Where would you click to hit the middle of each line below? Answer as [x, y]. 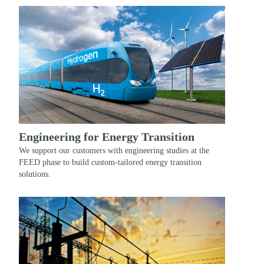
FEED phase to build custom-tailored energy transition [110, 162]
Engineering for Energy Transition [107, 137]
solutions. [35, 174]
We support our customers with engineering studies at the [114, 151]
